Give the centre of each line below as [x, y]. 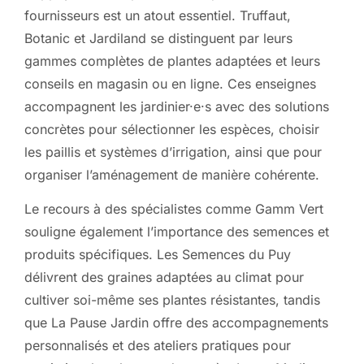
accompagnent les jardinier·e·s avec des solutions [177, 106]
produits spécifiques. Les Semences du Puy [158, 255]
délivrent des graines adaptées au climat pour [164, 277]
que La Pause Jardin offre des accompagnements [176, 323]
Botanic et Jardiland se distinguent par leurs [158, 38]
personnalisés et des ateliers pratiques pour [158, 346]
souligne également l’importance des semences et [177, 232]
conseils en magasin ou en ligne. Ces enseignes [170, 83]
